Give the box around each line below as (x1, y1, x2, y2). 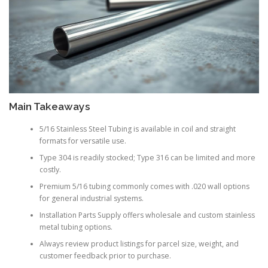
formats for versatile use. (39, 136, 126, 147)
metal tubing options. (39, 222, 112, 233)
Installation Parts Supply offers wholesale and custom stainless (39, 210, 255, 221)
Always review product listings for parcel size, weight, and (39, 239, 239, 249)
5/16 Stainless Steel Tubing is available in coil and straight (39, 124, 236, 135)
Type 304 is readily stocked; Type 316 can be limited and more (39, 153, 255, 163)
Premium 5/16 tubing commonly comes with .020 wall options (39, 181, 249, 192)
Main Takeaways (9, 100, 90, 113)
